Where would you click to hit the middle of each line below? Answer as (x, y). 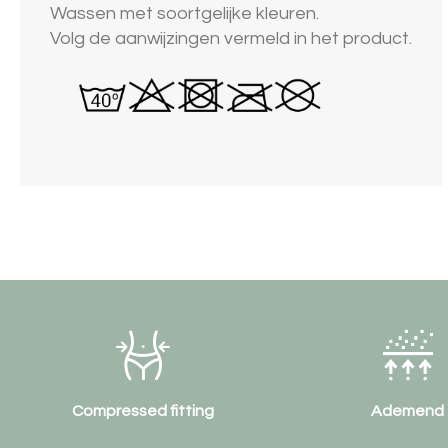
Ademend (187, 411)
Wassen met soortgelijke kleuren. (184, 13)
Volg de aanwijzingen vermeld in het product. (230, 38)
